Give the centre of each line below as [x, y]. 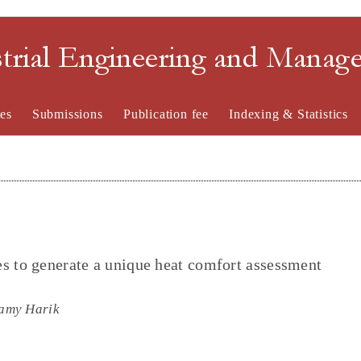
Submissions [67, 114]
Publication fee [166, 114]
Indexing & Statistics [289, 114]
